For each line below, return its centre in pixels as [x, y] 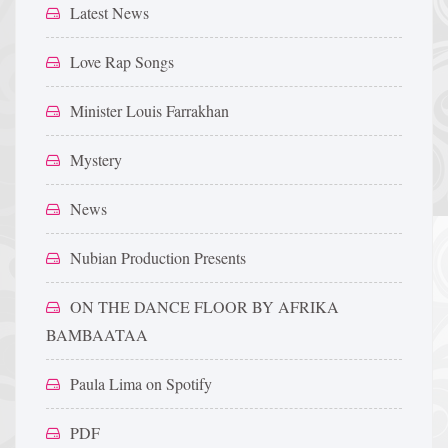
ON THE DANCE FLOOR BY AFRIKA [204, 306]
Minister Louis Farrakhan [149, 110]
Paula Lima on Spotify [141, 383]
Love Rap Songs [122, 61]
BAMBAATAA [97, 334]
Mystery [96, 159]
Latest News [109, 12]
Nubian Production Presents [158, 257]
